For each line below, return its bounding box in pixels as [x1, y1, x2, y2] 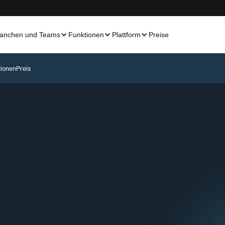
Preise [148, 31, 169, 39]
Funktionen [68, 31, 104, 39]
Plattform [111, 31, 141, 39]
